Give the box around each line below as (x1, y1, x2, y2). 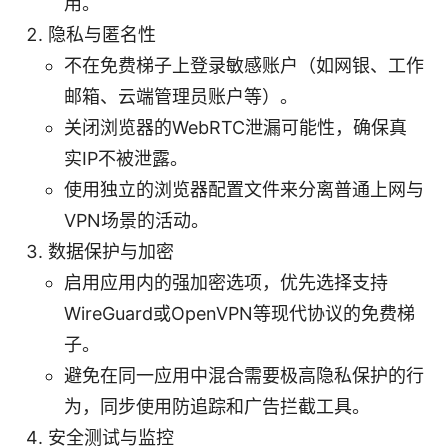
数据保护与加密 (48, 240, 174, 262)
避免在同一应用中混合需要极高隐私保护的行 (64, 364, 424, 386)
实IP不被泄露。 (64, 147, 188, 169)
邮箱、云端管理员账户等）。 (64, 85, 298, 107)
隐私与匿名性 (48, 23, 156, 45)
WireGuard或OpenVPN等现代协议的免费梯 (64, 302, 415, 324)
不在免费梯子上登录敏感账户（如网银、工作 (64, 54, 424, 76)
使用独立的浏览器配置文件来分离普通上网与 (64, 178, 424, 200)
